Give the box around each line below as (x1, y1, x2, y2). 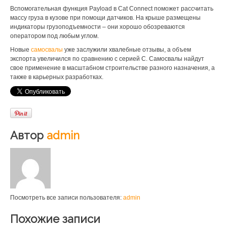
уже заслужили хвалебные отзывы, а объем (63, 46, 191, 53)
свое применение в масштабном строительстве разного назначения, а (10, 64, 215, 71)
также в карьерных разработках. (10, 73, 103, 81)
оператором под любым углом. (10, 32, 99, 40)
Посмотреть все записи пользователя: (10, 194, 123, 201)
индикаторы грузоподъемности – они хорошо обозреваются (10, 23, 185, 30)
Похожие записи (10, 212, 100, 225)
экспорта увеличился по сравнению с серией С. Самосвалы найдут (10, 55, 204, 62)
